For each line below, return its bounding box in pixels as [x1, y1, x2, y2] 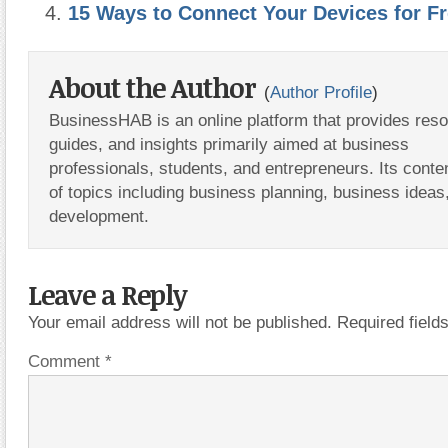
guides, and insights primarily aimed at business [49, 133, 409, 154]
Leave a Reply [28, 275, 187, 313]
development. [49, 205, 149, 226]
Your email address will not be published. [28, 311, 332, 332]
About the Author [49, 68, 261, 106]
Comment [28, 350, 105, 371]
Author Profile [270, 81, 372, 102]
